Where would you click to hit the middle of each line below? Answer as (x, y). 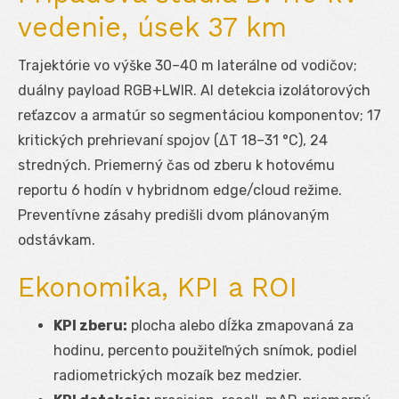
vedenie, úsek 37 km (152, 27)
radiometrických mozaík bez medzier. (178, 375)
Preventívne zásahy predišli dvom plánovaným (174, 215)
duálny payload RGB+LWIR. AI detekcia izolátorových (194, 90)
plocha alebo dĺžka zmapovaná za (240, 325)
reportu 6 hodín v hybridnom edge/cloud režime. (180, 190)
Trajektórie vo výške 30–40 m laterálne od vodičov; (187, 65)
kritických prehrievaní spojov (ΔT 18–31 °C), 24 (173, 140)
